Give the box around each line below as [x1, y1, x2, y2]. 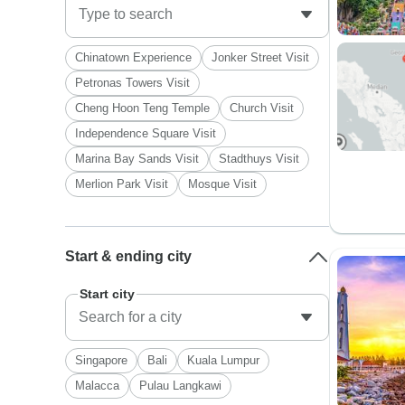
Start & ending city [65, 249, 193, 264]
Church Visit [230, 101, 295, 115]
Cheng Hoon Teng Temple [75, 101, 211, 115]
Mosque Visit [188, 177, 258, 191]
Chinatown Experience [75, 51, 193, 64]
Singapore [75, 353, 128, 367]
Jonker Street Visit [212, 51, 310, 64]
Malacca [75, 379, 120, 392]
